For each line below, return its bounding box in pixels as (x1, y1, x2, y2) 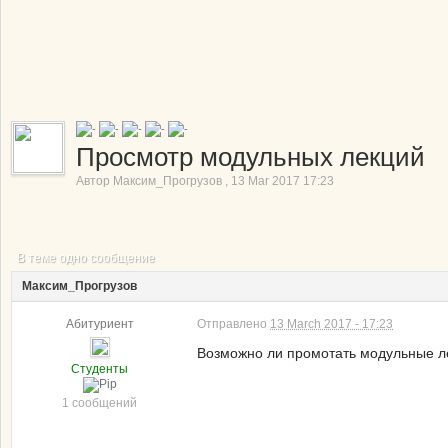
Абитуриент (65, 317, 134, 331)
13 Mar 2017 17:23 (231, 174, 334, 188)
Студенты (71, 362, 128, 376)
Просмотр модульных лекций (76, 142, 425, 172)
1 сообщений (62, 396, 137, 410)
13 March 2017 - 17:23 (270, 317, 393, 331)
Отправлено (197, 317, 270, 331)
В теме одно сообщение (17, 251, 155, 265)
